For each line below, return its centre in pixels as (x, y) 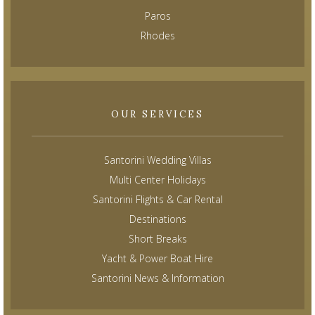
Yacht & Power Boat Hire (157, 259)
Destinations (157, 219)
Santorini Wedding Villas (157, 160)
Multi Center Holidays (157, 180)
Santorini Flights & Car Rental (157, 200)
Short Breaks (157, 239)
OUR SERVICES (157, 115)
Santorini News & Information (157, 278)
